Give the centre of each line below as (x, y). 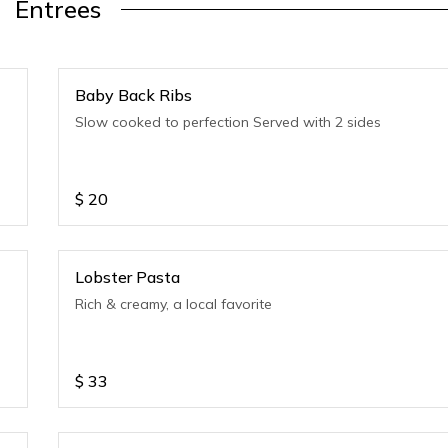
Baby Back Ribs (134, 95)
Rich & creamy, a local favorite (174, 304)
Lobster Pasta (128, 277)
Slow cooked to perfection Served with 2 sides (228, 122)
